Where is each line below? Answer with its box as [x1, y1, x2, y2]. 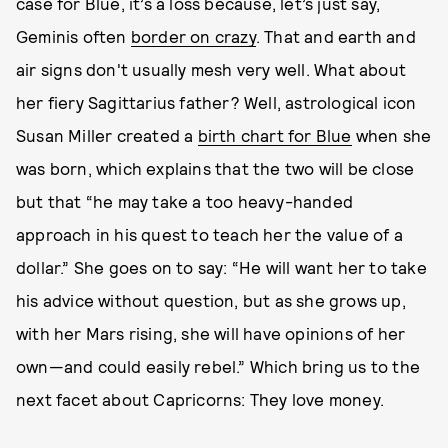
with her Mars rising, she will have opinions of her [16, 323, 406, 343]
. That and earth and [255, 26, 416, 46]
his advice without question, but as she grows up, [16, 290, 406, 310]
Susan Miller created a [16, 125, 198, 145]
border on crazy [130, 26, 256, 46]
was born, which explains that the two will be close [16, 158, 415, 178]
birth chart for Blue [197, 125, 352, 145]
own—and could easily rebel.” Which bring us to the [16, 356, 421, 376]
